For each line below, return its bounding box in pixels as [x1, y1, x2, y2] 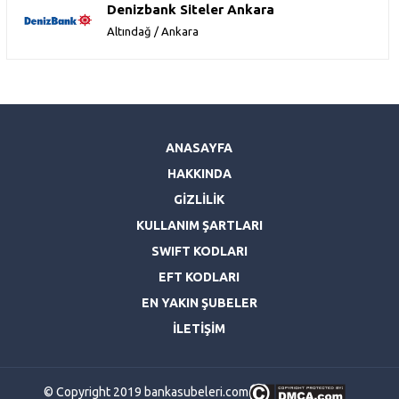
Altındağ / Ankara [107, 25, 199, 38]
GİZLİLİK [174, 192, 225, 208]
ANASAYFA [166, 141, 233, 156]
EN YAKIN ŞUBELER [141, 296, 257, 311]
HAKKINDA [167, 167, 232, 182]
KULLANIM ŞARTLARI [135, 218, 263, 233]
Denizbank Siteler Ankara [107, 2, 274, 18]
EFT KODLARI [159, 270, 240, 285]
